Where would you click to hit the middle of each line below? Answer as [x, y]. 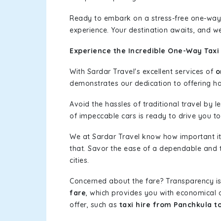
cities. [79, 160]
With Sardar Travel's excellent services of [143, 72]
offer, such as [94, 205]
